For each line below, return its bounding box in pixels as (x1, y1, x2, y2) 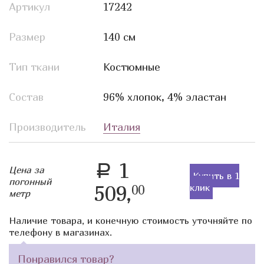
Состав (9, 90, 44, 103)
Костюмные (103, 60, 160, 73)
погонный (9, 175, 51, 187)
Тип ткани (9, 60, 60, 73)
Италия (103, 120, 140, 133)
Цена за (9, 163, 44, 176)
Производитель (9, 120, 85, 133)
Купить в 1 (192, 169, 239, 181)
